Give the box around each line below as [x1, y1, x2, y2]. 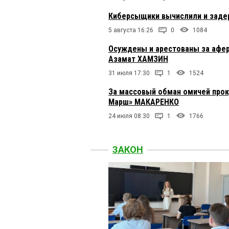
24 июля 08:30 [108, 112, 150, 120]
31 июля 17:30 [108, 70, 150, 77]
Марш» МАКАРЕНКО [108, 97, 179, 107]
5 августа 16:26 [108, 27, 153, 34]
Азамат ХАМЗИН [108, 54, 168, 64]
